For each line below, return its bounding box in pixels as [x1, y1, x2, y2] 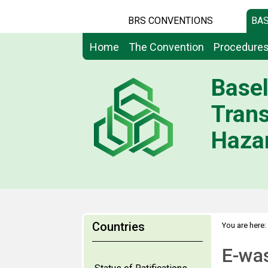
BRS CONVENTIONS [128, 15, 213, 26]
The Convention [129, 41, 204, 53]
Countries [92, 220, 145, 234]
